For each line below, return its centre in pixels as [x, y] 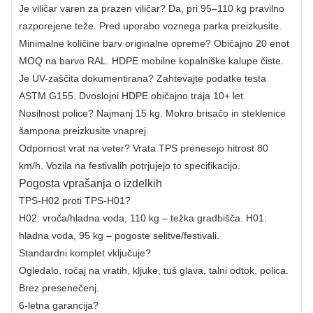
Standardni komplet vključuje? [85, 253]
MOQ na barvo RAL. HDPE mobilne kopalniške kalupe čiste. [151, 60]
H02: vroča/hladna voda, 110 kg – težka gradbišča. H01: [143, 218]
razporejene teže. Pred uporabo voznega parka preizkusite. [150, 26]
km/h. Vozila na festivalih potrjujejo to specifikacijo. [130, 165]
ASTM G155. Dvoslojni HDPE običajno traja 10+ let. [132, 95]
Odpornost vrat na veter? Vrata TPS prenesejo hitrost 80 [144, 148]
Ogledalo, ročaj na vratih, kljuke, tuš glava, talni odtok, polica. [154, 270]
